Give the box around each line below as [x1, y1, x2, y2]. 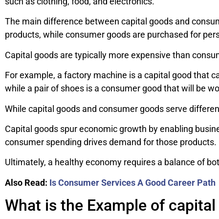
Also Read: [5, 177, 47, 188]
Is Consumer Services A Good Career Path [49, 177, 216, 188]
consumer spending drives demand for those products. [5, 137, 217, 148]
